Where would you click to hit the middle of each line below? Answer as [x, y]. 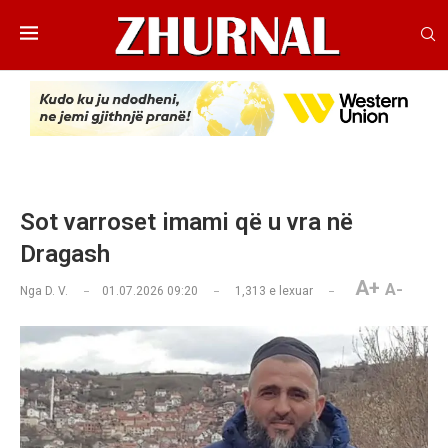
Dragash [65, 254]
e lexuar [289, 291]
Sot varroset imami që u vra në [186, 222]
